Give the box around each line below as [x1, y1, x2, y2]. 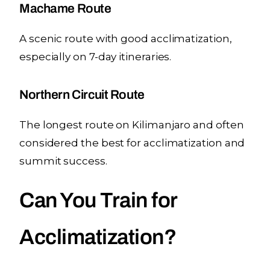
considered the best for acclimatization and [19, 137, 245, 149]
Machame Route [19, 2, 111, 16]
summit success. [19, 155, 107, 168]
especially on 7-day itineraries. [19, 51, 172, 63]
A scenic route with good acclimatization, [19, 33, 232, 45]
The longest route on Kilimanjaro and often [19, 119, 244, 131]
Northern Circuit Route [19, 88, 145, 102]
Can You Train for [19, 189, 177, 212]
